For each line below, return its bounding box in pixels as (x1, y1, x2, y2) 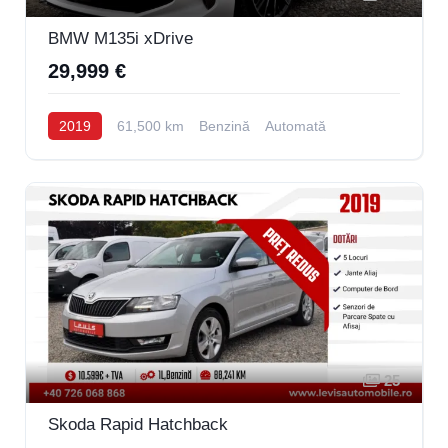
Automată (265, 118, 326, 135)
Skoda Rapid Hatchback (48, 415, 228, 435)
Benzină (199, 118, 250, 135)
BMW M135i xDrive (48, 29, 193, 49)
